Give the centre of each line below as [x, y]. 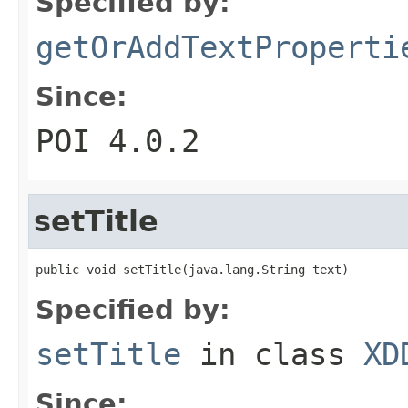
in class [272, 354]
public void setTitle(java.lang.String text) [192, 269]
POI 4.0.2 [117, 141]
